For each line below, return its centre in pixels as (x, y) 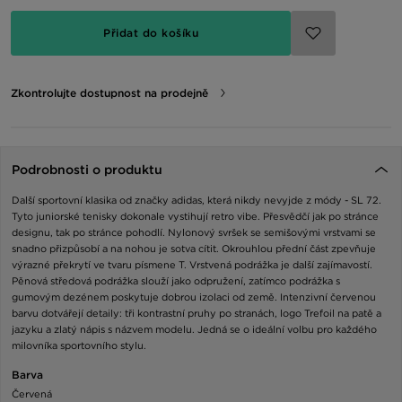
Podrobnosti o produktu (87, 169)
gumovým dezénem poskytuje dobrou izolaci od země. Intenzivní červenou (194, 297)
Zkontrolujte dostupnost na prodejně (109, 92)
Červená (32, 393)
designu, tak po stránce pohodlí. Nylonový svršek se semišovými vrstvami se (194, 232)
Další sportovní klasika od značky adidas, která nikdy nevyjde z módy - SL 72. (197, 200)
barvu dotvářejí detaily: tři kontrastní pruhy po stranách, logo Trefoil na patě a (197, 313)
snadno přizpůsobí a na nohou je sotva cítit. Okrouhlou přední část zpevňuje (194, 248)
